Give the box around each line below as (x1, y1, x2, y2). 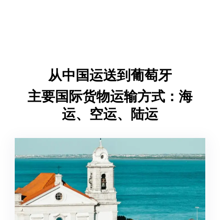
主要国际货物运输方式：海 (27, 87, 192, 107)
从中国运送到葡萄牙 (48, 66, 172, 85)
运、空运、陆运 (62, 105, 158, 124)
